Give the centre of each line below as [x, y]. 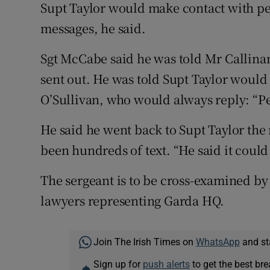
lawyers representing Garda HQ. [133, 201]
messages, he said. [93, 28]
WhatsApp [218, 242]
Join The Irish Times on [144, 242]
